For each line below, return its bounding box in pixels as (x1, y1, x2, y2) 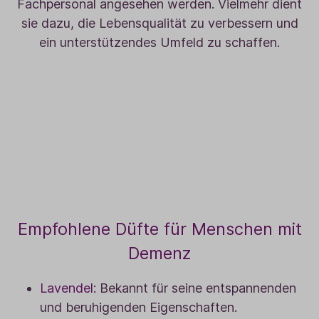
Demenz (128, 243, 191, 264)
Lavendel (40, 281, 93, 296)
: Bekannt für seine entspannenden (93, 281, 296, 296)
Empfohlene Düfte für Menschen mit (17, 219, 302, 240)
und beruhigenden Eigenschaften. (40, 300, 237, 315)
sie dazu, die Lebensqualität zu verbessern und (21, 16, 298, 31)
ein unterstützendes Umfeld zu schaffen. (39, 35, 280, 51)
